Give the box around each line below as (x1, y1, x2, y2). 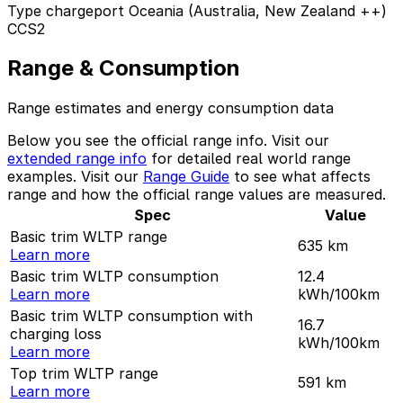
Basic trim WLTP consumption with (10, 307, 253, 326)
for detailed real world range (147, 149, 351, 168)
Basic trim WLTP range (10, 228, 167, 246)
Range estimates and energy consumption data (7, 99, 334, 118)
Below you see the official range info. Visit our (7, 131, 329, 150)
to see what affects (229, 167, 371, 186)
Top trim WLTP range (10, 364, 158, 383)
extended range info (7, 149, 147, 168)
